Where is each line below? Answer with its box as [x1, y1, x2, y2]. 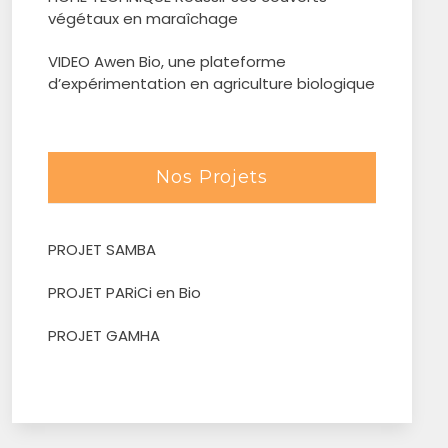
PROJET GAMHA [48, 325, 160, 346]
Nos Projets [156, 166, 268, 188]
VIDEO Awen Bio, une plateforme [48, 51, 286, 72]
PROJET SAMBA [48, 239, 156, 260]
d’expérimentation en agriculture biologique [48, 73, 375, 94]
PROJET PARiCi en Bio [48, 282, 201, 303]
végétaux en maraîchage [48, 8, 238, 29]
